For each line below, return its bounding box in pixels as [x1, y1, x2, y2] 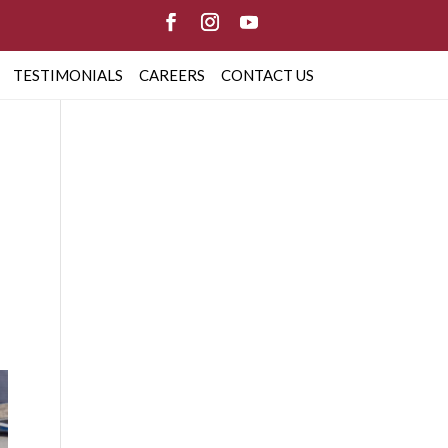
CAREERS [138, 66, 205, 84]
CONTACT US [220, 66, 314, 84]
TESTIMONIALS [12, 66, 123, 84]
